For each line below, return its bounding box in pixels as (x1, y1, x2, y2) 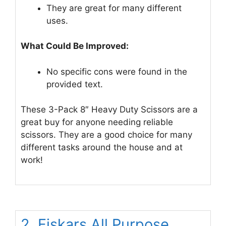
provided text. (46, 79, 103, 89)
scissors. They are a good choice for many (21, 130, 192, 140)
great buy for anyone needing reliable (21, 117, 173, 128)
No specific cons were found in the (46, 66, 187, 77)
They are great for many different (46, 3, 182, 13)
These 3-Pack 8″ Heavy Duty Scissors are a (21, 104, 198, 115)
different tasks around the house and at (21, 142, 183, 153)
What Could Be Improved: (21, 41, 129, 51)
